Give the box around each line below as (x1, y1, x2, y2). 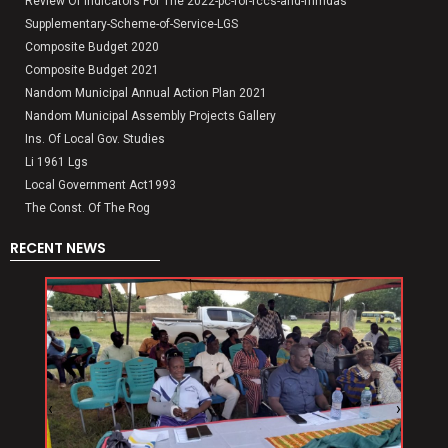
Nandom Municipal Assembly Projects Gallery (25, 109, 276, 124)
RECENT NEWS (10, 238, 106, 259)
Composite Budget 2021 (25, 63, 159, 78)
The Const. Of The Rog (25, 201, 150, 216)
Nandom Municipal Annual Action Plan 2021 (25, 86, 267, 101)
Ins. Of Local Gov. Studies (25, 132, 165, 147)
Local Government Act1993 (25, 178, 176, 193)
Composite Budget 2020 (25, 40, 159, 55)
